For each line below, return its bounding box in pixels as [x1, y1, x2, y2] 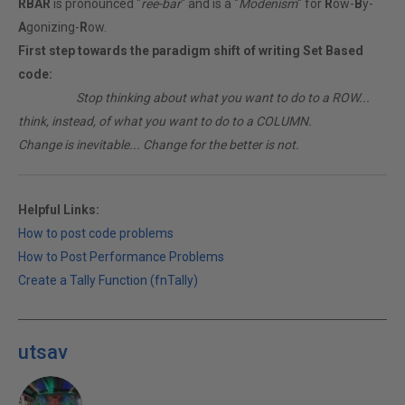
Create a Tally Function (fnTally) [18, 273, 198, 287]
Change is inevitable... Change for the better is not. [18, 137, 299, 152]
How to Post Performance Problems [18, 250, 224, 264]
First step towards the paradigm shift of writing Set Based [18, 43, 363, 58]
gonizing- [26, 20, 80, 34]
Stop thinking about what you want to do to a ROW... [76, 90, 370, 105]
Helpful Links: [18, 202, 99, 217]
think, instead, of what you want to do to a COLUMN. [18, 114, 312, 128]
